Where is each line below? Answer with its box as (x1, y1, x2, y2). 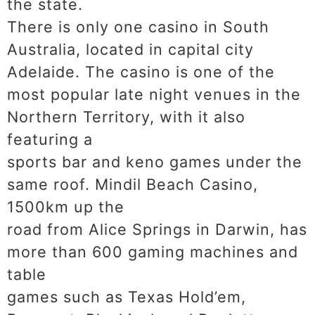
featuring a (7, 130, 93, 149)
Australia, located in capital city (7, 40, 254, 59)
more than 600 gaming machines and (7, 243, 298, 262)
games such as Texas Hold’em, (7, 288, 246, 307)
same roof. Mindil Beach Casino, (7, 175, 258, 194)
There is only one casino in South (7, 18, 269, 37)
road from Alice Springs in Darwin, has (7, 220, 307, 239)
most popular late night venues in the (7, 85, 301, 104)
